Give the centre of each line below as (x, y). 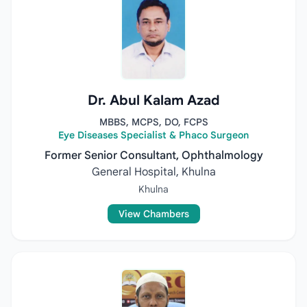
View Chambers (153, 214)
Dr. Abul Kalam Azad (153, 100)
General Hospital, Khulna (153, 172)
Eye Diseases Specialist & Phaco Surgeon (153, 135)
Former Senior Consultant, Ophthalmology (153, 156)
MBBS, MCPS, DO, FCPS (153, 122)
